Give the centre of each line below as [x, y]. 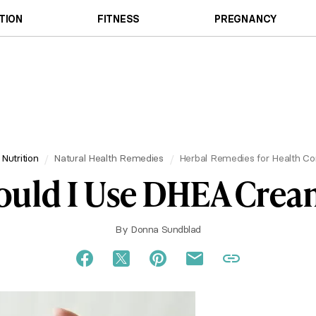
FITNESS [119, 19]
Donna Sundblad [166, 229]
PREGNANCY [246, 19]
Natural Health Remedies [109, 158]
